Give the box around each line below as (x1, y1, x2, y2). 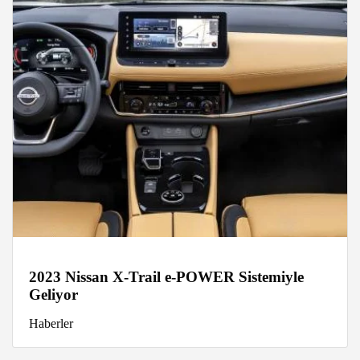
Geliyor (29, 285, 78, 303)
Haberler (29, 316, 73, 330)
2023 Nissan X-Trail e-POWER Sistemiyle (29, 268, 304, 285)
